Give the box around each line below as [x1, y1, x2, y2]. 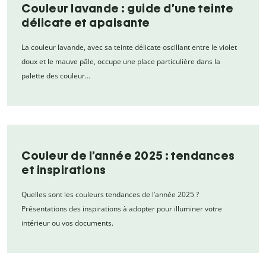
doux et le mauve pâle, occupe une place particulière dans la [21, 56, 220, 66]
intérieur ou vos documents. [21, 217, 113, 228]
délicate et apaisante [21, 15, 150, 30]
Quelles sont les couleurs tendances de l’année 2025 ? [21, 189, 199, 199]
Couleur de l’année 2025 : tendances [21, 148, 235, 163]
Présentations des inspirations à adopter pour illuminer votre [21, 203, 222, 214]
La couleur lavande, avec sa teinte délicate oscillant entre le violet [21, 42, 237, 52]
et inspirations [21, 162, 106, 177]
